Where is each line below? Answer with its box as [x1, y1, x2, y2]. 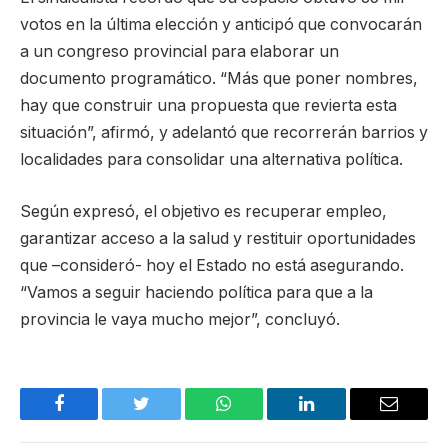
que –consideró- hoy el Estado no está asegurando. [20, 255, 404, 275]
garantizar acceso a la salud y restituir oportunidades [20, 228, 416, 248]
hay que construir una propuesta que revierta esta [20, 96, 397, 116]
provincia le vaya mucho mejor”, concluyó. [20, 309, 340, 329]
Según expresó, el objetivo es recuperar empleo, [20, 201, 387, 221]
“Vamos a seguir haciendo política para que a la [20, 282, 373, 302]
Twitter [140, 409, 193, 428]
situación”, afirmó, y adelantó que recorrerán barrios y [20, 123, 428, 143]
